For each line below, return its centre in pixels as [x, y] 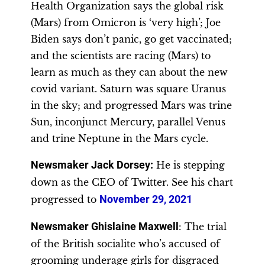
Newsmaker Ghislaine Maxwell [105, 227]
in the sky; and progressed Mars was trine [131, 105]
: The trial [203, 227]
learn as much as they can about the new [129, 72]
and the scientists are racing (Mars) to [121, 56]
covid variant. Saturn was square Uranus [128, 89]
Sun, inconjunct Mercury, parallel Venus [128, 122]
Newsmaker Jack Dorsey [91, 165]
